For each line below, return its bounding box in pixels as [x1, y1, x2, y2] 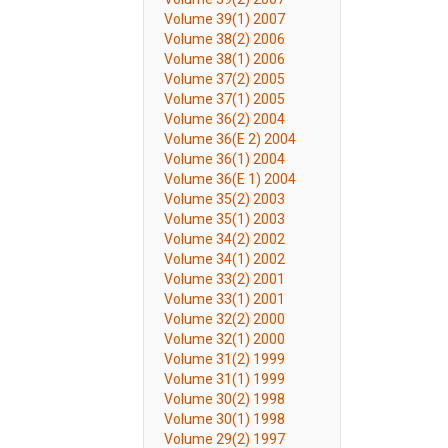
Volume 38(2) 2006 [164, 31, 285, 47]
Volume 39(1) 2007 [164, 11, 285, 27]
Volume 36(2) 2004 [164, 111, 285, 127]
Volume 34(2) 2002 [164, 231, 285, 247]
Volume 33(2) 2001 [164, 271, 285, 287]
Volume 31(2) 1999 [164, 351, 285, 367]
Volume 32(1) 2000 [164, 331, 285, 347]
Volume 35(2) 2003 [164, 191, 285, 207]
